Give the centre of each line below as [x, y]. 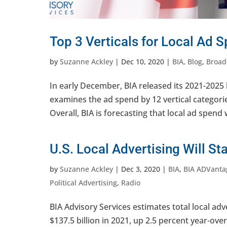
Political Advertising [83, 183]
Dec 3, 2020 [141, 169]
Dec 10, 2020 [143, 62]
